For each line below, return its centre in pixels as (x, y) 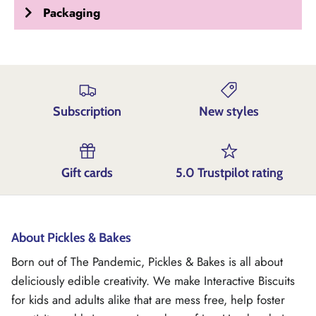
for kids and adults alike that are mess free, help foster (148, 300)
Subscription (87, 112)
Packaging (72, 12)
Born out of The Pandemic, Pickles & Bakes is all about (147, 262)
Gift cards (87, 173)
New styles (229, 112)
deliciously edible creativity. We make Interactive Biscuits (153, 281)
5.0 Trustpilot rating (229, 173)
